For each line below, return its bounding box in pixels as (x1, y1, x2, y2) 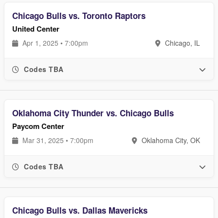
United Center (12, 23, 59, 34)
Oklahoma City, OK (140, 135, 200, 145)
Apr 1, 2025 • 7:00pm (20, 38, 88, 48)
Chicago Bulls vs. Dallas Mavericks (12, 204, 147, 216)
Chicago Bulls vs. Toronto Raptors (12, 10, 145, 21)
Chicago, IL (163, 38, 200, 48)
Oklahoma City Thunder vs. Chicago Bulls (12, 107, 174, 119)
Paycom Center (12, 121, 64, 131)
